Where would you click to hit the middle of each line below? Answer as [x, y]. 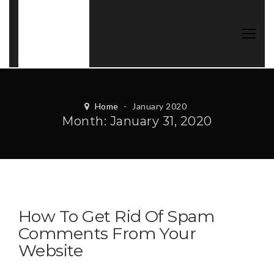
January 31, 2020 [161, 121]
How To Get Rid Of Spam [117, 216]
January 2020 [160, 106]
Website [51, 250]
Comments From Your [107, 233]
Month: [86, 121]
